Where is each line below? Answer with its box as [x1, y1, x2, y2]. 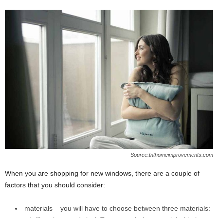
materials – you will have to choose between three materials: [24, 204, 210, 212]
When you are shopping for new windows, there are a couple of [5, 169, 200, 177]
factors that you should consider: [5, 181, 105, 189]
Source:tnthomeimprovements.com [130, 151, 213, 158]
